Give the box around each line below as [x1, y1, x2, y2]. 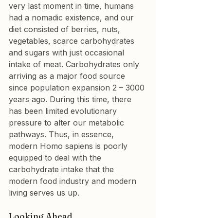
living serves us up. [9, 188, 79, 198]
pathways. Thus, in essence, [9, 129, 116, 139]
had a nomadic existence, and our [9, 13, 136, 22]
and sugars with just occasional [9, 48, 127, 57]
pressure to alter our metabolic [9, 118, 127, 127]
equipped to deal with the [9, 153, 104, 163]
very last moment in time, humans [9, 1, 136, 11]
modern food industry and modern [9, 176, 139, 186]
